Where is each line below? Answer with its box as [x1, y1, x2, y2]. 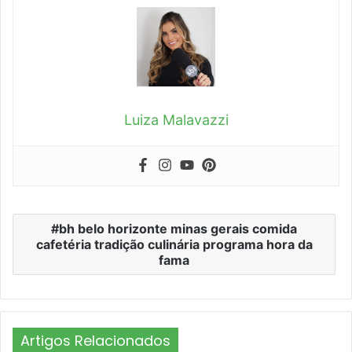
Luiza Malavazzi [123, 112, 229, 128]
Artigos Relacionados [20, 331, 170, 350]
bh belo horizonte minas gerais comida [59, 221, 297, 236]
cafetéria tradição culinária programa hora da [35, 236, 313, 252]
